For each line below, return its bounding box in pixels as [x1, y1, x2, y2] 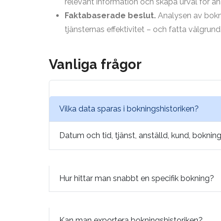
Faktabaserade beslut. [65, 10, 156, 20]
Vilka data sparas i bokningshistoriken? [59, 104, 199, 114]
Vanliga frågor [49, 56, 142, 72]
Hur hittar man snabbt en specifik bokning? [59, 174, 214, 184]
